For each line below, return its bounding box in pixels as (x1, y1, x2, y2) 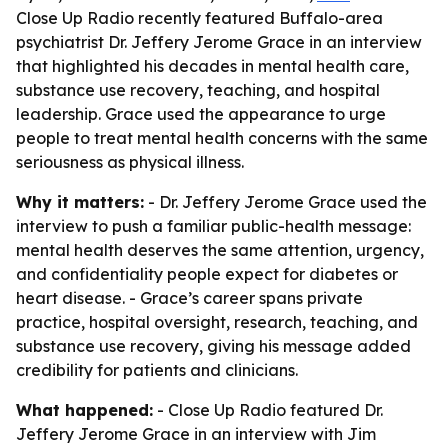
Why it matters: (16, 192, 144, 212)
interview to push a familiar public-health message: (16, 216, 411, 236)
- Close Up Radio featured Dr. (153, 400, 383, 420)
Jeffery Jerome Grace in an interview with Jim (16, 424, 376, 444)
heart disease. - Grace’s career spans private (16, 288, 363, 308)
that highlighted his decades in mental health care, (16, 56, 409, 76)
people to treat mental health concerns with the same (16, 128, 428, 148)
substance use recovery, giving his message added (16, 336, 411, 356)
